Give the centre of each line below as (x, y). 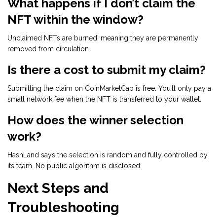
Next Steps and (58, 188)
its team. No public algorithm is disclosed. (74, 166)
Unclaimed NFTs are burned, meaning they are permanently (103, 38)
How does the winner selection (95, 120)
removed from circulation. (49, 49)
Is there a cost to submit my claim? (107, 70)
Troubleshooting (63, 208)
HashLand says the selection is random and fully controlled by (108, 155)
